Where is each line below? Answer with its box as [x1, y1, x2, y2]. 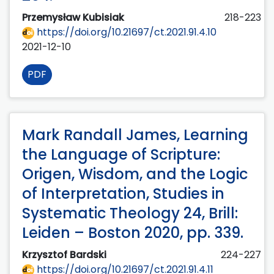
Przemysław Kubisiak [22, 10, 127, 24]
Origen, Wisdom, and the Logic [22, 163, 248, 184]
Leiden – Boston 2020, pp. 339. [22, 222, 243, 243]
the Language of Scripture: [22, 144, 220, 165]
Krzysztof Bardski [22, 247, 109, 262]
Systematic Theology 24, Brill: [22, 202, 238, 223]
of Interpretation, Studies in [22, 183, 224, 204]
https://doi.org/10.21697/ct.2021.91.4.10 [34, 24, 217, 39]
